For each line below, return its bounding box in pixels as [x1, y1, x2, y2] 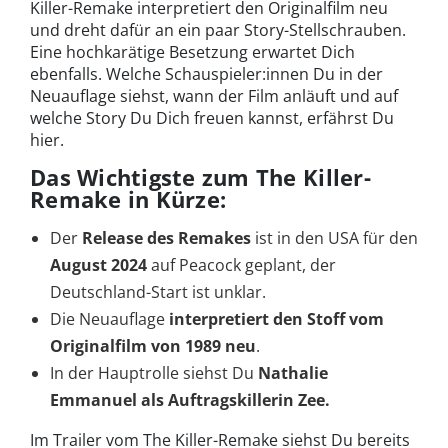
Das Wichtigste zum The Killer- [30, 162, 371, 193]
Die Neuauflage [50, 308, 169, 331]
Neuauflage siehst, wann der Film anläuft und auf [30, 85, 398, 108]
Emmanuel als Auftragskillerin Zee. [50, 389, 330, 412]
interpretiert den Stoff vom [169, 308, 384, 331]
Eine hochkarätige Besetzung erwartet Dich [30, 41, 355, 64]
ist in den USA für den [251, 227, 418, 250]
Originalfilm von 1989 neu [50, 335, 256, 358]
